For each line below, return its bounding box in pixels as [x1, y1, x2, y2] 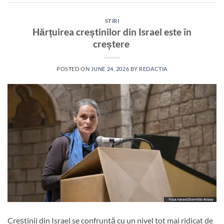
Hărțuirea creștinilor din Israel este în [32, 26, 191, 38]
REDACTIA [139, 65, 167, 72]
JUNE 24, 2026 [90, 65, 129, 72]
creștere [92, 38, 131, 50]
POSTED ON [56, 65, 91, 72]
